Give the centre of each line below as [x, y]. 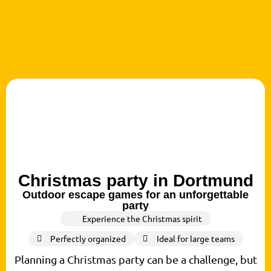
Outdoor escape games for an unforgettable [135, 195]
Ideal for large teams [195, 239]
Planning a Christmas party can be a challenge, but [135, 260]
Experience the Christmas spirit [142, 219]
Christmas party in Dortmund [135, 181]
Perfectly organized [88, 239]
